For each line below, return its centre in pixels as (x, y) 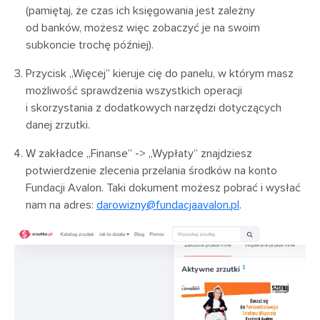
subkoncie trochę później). (90, 45)
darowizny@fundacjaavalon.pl (168, 205)
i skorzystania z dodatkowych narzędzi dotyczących (154, 107)
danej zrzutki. (58, 125)
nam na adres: (61, 205)
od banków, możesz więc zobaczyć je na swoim (143, 27)
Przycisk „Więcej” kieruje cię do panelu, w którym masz (160, 73)
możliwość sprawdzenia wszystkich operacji (134, 90)
